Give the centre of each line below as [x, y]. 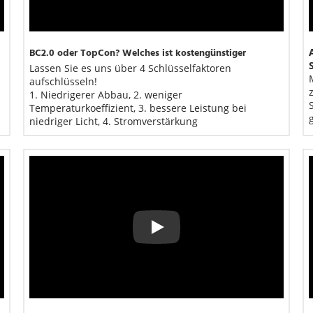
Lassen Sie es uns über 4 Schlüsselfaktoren [130, 68]
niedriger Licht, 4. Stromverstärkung [114, 121]
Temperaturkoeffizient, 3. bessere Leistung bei [138, 108]
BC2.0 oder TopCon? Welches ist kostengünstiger [138, 53]
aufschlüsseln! [63, 81]
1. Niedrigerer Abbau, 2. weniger [106, 94]
